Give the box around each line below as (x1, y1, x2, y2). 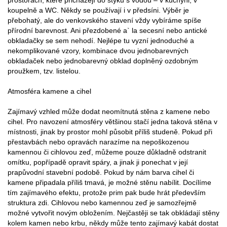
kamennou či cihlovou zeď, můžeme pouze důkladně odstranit (8, 147, 206, 156)
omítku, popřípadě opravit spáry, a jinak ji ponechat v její (8, 158, 188, 166)
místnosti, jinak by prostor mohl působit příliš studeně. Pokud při (8, 127, 212, 136)
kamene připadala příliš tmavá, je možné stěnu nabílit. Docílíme (8, 178, 211, 186)
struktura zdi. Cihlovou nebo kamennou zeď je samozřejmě (8, 198, 197, 207)
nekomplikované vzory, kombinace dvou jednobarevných (8, 46, 188, 55)
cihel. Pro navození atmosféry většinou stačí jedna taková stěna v (8, 117, 217, 126)
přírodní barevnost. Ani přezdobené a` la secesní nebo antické (8, 26, 207, 34)
